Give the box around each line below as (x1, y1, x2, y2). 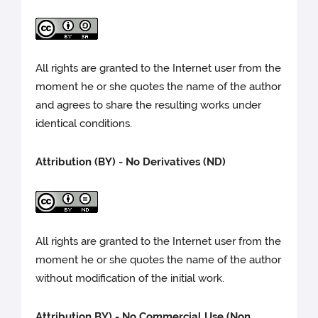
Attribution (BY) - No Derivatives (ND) (35, 155, 226, 169)
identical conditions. (35, 117, 133, 131)
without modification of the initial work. (35, 272, 225, 285)
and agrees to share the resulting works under (35, 99, 262, 112)
